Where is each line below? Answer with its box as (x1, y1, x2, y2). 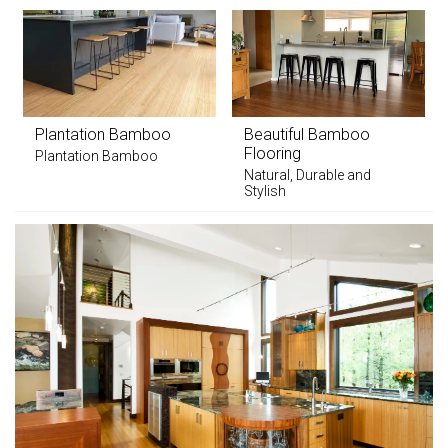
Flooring (244, 143, 301, 163)
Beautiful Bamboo (244, 124, 370, 144)
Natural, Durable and (244, 166, 371, 183)
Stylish (244, 182, 286, 199)
